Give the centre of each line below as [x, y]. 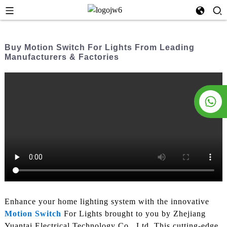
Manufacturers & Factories [62, 57]
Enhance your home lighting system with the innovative [107, 202]
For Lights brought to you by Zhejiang [133, 214]
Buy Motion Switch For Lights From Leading [99, 47]
